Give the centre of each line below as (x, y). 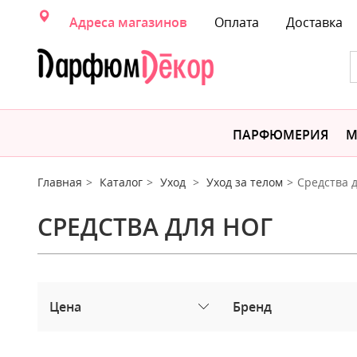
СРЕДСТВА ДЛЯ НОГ (155, 227)
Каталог (121, 182)
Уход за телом (245, 182)
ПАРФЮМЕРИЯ (280, 135)
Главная (60, 182)
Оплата (237, 22)
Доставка (314, 22)
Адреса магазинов (128, 22)
